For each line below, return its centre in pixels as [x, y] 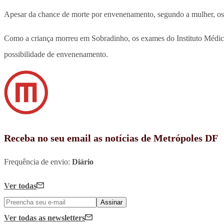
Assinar [111, 202]
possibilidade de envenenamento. [56, 54]
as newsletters [62, 218]
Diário [83, 162]
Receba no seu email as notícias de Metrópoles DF [111, 138]
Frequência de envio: [38, 162]
